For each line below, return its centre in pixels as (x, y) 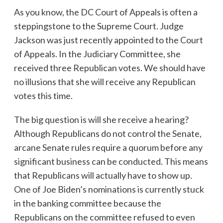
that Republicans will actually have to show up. (103, 175)
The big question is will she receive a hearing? (101, 119)
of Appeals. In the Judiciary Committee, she (97, 54)
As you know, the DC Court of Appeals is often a (106, 12)
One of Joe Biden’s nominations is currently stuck (109, 189)
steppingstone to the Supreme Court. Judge (99, 26)
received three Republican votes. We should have (110, 67)
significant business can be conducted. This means (111, 161)
